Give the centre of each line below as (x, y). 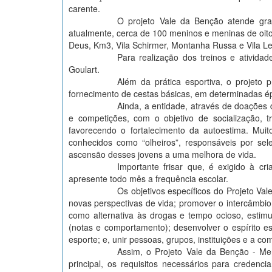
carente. (86, 9)
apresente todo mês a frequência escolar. (150, 179)
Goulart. (85, 70)
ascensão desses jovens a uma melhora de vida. (164, 155)
